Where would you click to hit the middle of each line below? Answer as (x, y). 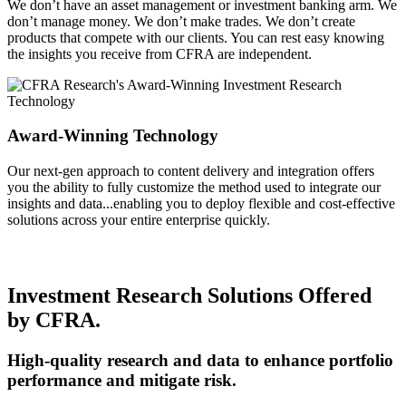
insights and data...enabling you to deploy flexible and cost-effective (201, 204)
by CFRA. (54, 320)
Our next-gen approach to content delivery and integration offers (191, 171)
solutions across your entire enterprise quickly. (139, 220)
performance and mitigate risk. (122, 380)
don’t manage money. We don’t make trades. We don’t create (181, 21)
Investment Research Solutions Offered (189, 296)
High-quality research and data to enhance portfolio (200, 360)
